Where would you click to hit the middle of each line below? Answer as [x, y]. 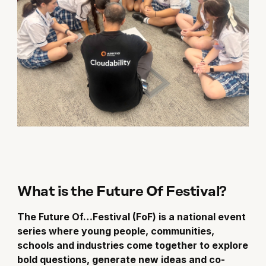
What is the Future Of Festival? [122, 191]
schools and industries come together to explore [133, 245]
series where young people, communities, [116, 231]
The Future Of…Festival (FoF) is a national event [132, 216]
